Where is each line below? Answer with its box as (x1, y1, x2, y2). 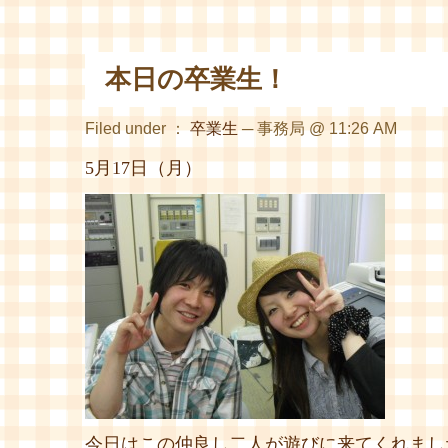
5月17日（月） (85, 157, 202, 178)
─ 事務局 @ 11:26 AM (238, 120, 397, 138)
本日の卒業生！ (105, 65, 288, 95)
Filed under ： (85, 120, 190, 138)
